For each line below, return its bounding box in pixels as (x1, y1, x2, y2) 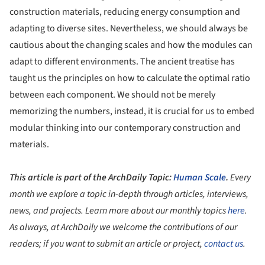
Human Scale (173, 171, 226, 185)
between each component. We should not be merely (9, 88, 215, 102)
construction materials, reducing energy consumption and (9, 5, 240, 19)
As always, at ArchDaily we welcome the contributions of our (9, 221, 237, 234)
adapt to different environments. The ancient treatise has (9, 55, 235, 69)
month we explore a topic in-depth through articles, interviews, (9, 188, 248, 201)
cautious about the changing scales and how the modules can (9, 38, 253, 52)
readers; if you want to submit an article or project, (9, 237, 204, 251)
